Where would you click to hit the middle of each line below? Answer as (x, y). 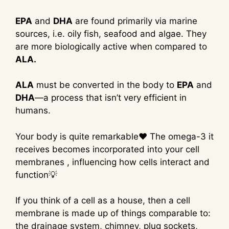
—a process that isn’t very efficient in (111, 98)
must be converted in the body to (105, 85)
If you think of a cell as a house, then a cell (103, 201)
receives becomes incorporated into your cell (107, 149)
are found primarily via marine (135, 21)
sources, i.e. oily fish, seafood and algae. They (111, 33)
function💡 (36, 175)
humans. (33, 111)
